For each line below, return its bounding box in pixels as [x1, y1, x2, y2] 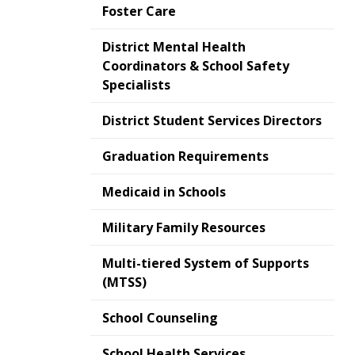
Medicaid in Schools [102, 183, 226, 200]
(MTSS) [102, 273, 147, 291]
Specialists [102, 76, 170, 94]
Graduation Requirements [102, 147, 269, 165]
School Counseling [102, 309, 218, 326]
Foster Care [102, 2, 176, 20]
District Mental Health [102, 38, 246, 55]
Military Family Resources [102, 219, 265, 236]
